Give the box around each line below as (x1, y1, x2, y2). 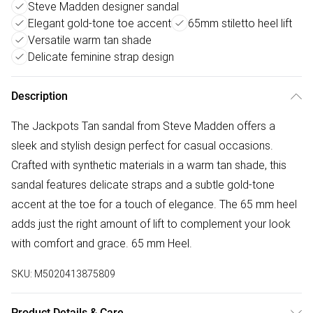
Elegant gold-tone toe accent (28, 16, 171, 30)
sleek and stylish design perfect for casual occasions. (11, 138, 273, 152)
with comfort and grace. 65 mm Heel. (11, 236, 192, 250)
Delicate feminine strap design (28, 50, 174, 64)
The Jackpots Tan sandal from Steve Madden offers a (11, 119, 275, 133)
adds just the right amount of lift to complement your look (11, 217, 291, 231)
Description (11, 89, 68, 103)
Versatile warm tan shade (28, 33, 152, 47)
